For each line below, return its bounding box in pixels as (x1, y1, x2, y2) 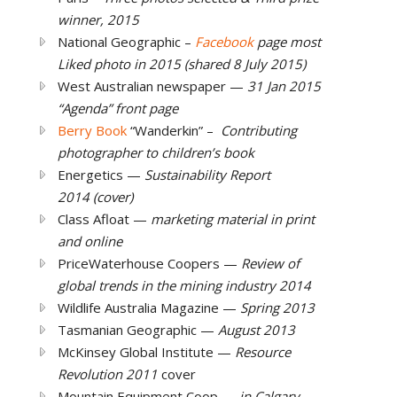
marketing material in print (151, 209, 315, 228)
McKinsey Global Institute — (58, 342, 235, 361)
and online (58, 231, 122, 250)
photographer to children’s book (58, 143, 254, 161)
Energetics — (58, 165, 144, 183)
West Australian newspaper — (58, 76, 247, 95)
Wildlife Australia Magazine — (58, 298, 240, 316)
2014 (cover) (58, 187, 133, 206)
